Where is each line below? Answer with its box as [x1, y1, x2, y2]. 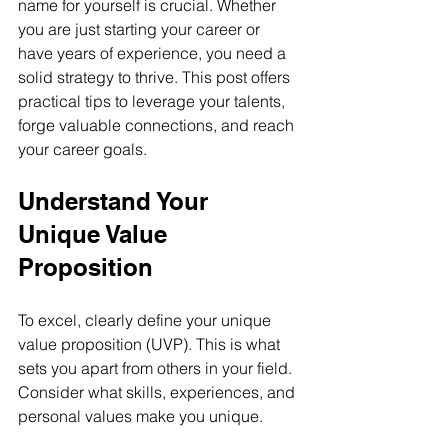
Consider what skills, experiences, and [18, 382, 299, 402]
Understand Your [18, 187, 215, 215]
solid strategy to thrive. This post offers [18, 67, 294, 87]
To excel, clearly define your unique [18, 310, 275, 330]
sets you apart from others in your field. [18, 358, 296, 378]
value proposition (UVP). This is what [18, 334, 284, 354]
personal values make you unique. [18, 406, 267, 426]
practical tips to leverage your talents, [18, 91, 289, 111]
